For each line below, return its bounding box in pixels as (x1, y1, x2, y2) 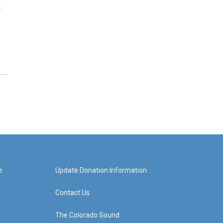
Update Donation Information (55, 166, 147, 174)
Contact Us (55, 189, 90, 197)
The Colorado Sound (55, 211, 119, 219)
